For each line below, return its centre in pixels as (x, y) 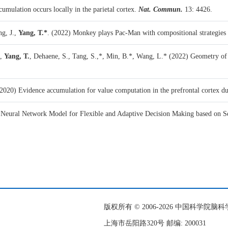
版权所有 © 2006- (131, 207)
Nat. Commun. (161, 10)
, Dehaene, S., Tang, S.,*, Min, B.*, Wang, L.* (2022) (110, 56)
